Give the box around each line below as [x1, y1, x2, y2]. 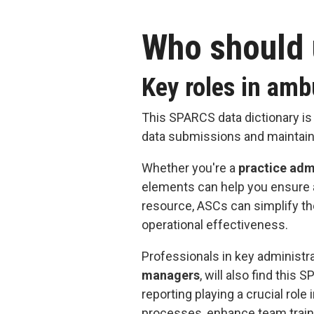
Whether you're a [142, 160, 238, 175]
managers [142, 267, 200, 282]
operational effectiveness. [142, 217, 291, 232]
